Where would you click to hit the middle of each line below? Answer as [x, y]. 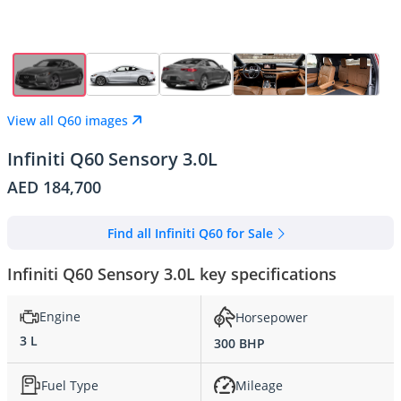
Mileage [259, 385]
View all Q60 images [68, 120]
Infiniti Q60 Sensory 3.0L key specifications [172, 274]
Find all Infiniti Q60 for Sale [190, 233]
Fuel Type [70, 385]
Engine [60, 317]
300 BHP [239, 344]
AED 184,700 [54, 188]
